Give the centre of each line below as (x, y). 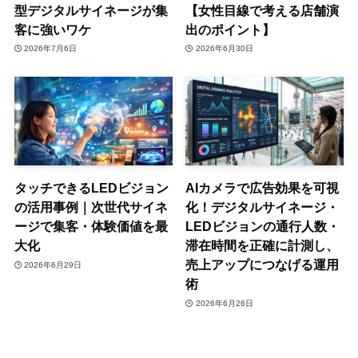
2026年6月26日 (224, 303)
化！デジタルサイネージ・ (263, 207)
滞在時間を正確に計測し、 (263, 246)
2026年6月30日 (224, 49)
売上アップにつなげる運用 (263, 265)
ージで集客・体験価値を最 (91, 227)
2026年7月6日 (51, 49)
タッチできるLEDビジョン (91, 188)
